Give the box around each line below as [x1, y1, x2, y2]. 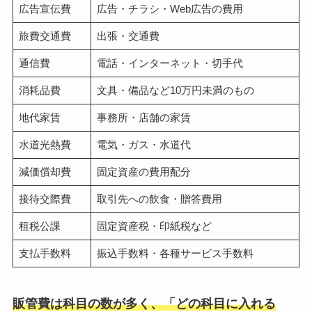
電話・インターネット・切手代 [96, 57, 243, 70]
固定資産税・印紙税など [96, 220, 212, 233]
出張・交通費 [96, 30, 159, 42]
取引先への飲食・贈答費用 [96, 193, 222, 205]
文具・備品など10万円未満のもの [96, 84, 254, 97]
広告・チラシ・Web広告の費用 [96, 3, 243, 15]
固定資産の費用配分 [96, 166, 191, 178]
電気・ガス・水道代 [96, 139, 191, 151]
